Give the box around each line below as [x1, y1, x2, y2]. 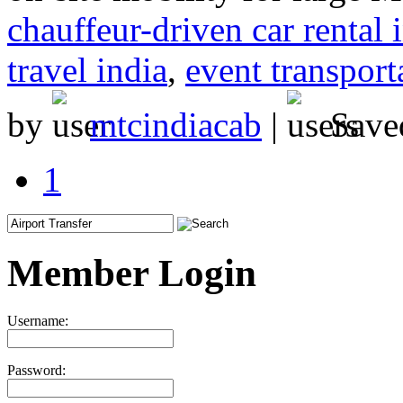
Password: [7, 362, 66, 378]
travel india [7, 49, 167, 89]
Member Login [7, 251, 256, 294]
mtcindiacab [90, 104, 262, 144]
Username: [7, 312, 68, 328]
